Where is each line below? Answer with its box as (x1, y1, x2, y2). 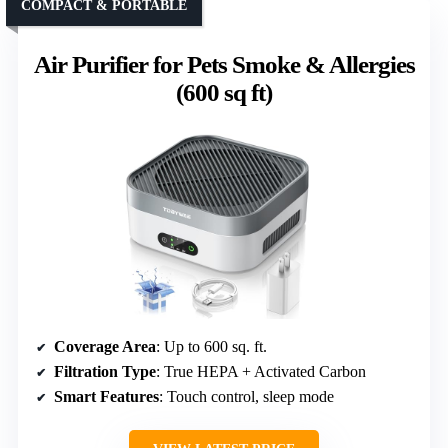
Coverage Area (54, 338, 156, 356)
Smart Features (54, 388, 159, 406)
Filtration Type (54, 363, 156, 381)
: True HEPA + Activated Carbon (156, 363, 366, 381)
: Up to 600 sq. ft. (156, 338, 267, 356)
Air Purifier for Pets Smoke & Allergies (33, 51, 415, 79)
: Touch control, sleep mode (159, 388, 334, 406)
